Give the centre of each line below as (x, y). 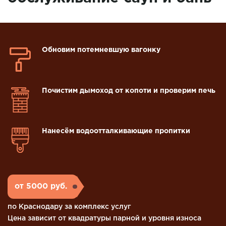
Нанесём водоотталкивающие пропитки (116, 131)
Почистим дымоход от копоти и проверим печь (129, 91)
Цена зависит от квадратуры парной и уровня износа (104, 219)
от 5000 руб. (41, 187)
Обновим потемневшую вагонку (101, 50)
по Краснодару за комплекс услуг (69, 207)
